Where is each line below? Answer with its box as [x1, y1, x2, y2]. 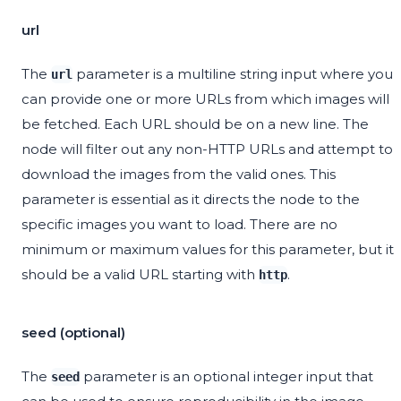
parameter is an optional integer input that [80, 368, 373, 386]
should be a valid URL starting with [21, 266, 259, 284]
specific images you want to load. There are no [21, 216, 337, 234]
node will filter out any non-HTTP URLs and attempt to [21, 141, 393, 158]
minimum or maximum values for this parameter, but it [21, 241, 394, 259]
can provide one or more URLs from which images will [21, 90, 389, 108]
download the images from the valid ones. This [21, 166, 336, 183]
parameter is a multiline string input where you [73, 65, 393, 83]
